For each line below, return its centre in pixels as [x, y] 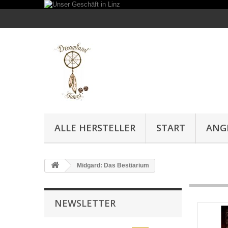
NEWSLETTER [85, 203]
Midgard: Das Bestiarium [112, 165]
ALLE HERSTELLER [95, 128]
